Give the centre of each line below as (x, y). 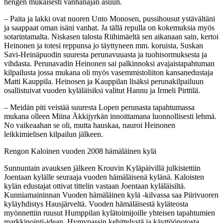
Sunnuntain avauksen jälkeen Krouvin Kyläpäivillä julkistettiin (102, 168)
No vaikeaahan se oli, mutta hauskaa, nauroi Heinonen (90, 125)
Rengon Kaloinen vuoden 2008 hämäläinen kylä (80, 151)
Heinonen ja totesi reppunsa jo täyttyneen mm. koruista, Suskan (104, 45)
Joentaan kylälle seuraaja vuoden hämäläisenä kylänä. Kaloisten (104, 177)
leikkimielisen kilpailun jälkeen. (54, 134)
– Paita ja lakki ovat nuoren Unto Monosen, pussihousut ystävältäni (110, 18)
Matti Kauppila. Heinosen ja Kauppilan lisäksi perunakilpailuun (104, 81)
